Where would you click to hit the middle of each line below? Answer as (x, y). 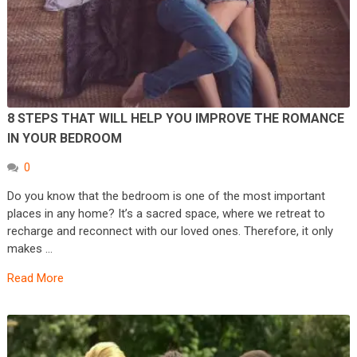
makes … (29, 249)
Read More (35, 279)
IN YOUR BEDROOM (64, 139)
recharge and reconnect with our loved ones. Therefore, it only (170, 231)
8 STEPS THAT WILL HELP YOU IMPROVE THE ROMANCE (175, 119)
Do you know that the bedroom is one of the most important (166, 196)
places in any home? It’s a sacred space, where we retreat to (166, 214)
